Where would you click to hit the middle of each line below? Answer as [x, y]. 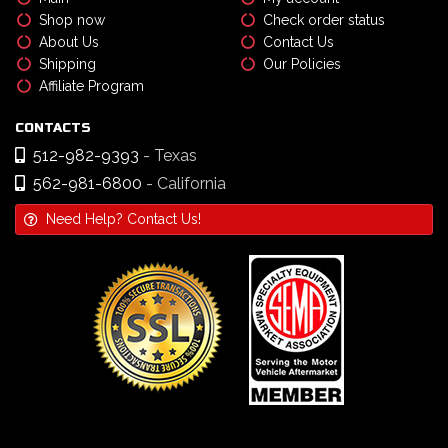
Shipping [67, 64]
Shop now [72, 20]
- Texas [170, 156]
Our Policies [302, 64]
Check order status [324, 20]
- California [186, 184]
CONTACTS [53, 128]
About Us [69, 42]
